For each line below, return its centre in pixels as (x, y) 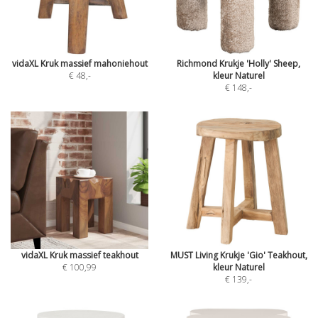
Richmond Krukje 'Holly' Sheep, (238, 64)
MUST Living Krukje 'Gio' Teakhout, (238, 255)
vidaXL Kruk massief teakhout (79, 255)
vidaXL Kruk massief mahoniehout (79, 64)
